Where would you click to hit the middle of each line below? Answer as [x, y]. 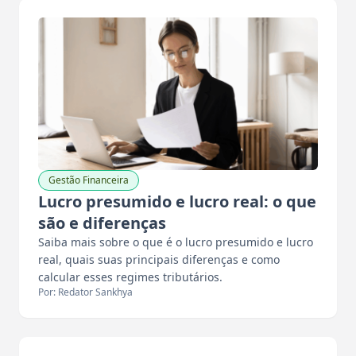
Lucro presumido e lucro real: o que [177, 201]
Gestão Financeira [89, 180]
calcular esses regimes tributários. [130, 277]
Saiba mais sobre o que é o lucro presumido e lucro [176, 242]
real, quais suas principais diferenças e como [159, 259]
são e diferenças [102, 222]
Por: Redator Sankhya [85, 292]
